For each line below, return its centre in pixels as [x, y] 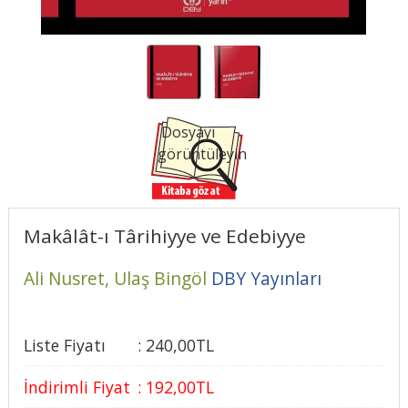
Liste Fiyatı [64, 345]
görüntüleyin [202, 153]
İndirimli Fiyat [76, 387]
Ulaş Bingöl [160, 278]
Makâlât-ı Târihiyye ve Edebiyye [164, 236]
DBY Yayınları [266, 278]
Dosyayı [186, 132]
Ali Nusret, [68, 278]
